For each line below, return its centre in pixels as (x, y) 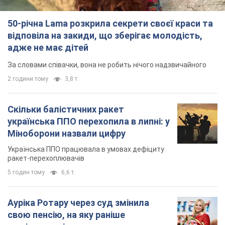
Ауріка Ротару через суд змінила (78, 203)
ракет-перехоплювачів (46, 158)
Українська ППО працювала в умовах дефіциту (86, 149)
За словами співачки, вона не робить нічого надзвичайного (107, 65)
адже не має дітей (48, 48)
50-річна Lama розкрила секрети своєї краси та (110, 24)
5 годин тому (26, 173)
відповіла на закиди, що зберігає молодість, (105, 36)
